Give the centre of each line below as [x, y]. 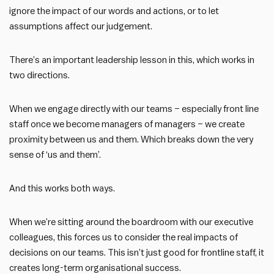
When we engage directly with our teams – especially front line [134, 109]
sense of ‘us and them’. [55, 155]
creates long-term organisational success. [95, 268]
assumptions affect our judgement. [81, 26]
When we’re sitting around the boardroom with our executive [131, 222]
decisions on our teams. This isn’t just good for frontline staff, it [137, 253]
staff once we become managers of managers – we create [127, 124]
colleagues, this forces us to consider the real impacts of [124, 237]
